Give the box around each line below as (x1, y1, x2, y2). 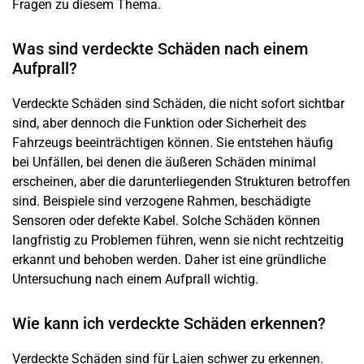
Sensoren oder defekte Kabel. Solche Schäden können (12, 212, 320, 228)
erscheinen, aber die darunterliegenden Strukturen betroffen (12, 173, 350, 189)
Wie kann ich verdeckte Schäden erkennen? (12, 313, 326, 333)
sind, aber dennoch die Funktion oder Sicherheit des (12, 115, 306, 131)
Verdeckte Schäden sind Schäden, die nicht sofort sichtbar (12, 95, 344, 111)
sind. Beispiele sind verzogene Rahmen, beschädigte (12, 193, 310, 209)
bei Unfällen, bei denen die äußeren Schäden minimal (12, 154, 316, 170)
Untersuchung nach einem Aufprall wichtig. (12, 271, 258, 287)
